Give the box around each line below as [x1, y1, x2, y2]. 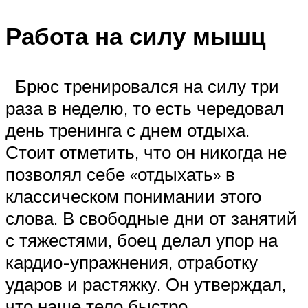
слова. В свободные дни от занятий [5, 207, 297, 230]
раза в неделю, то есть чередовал [5, 97, 284, 120]
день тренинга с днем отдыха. [5, 119, 250, 142]
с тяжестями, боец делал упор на [5, 229, 278, 252]
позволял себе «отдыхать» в [5, 163, 235, 186]
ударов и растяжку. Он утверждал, [5, 273, 286, 296]
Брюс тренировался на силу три [5, 75, 279, 98]
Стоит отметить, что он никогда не [5, 141, 287, 164]
